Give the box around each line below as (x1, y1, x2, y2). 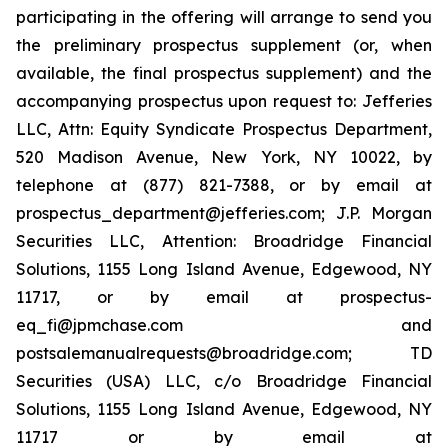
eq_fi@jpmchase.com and (16, 315, 432, 335)
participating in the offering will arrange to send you (16, 7, 432, 27)
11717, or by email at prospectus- (16, 287, 432, 307)
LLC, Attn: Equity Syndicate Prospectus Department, (16, 119, 432, 139)
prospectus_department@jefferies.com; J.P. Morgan (16, 203, 432, 223)
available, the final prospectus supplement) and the (16, 63, 432, 83)
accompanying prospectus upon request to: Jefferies (16, 91, 432, 111)
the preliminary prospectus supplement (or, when (16, 35, 432, 55)
